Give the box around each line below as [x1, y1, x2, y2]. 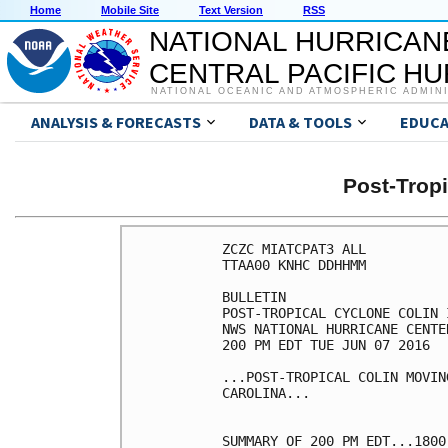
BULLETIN [222, 288, 286, 305]
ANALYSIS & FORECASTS [31, 112, 201, 133]
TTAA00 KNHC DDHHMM [222, 256, 366, 273]
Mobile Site [101, 4, 159, 17]
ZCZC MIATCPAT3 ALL [222, 240, 366, 257]
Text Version [199, 4, 263, 17]
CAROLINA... [222, 384, 310, 401]
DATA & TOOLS [249, 112, 352, 133]
